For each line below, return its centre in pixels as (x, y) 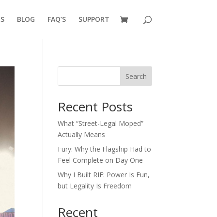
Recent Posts (95, 107)
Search (136, 76)
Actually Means (82, 134)
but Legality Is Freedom (95, 186)
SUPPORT (94, 19)
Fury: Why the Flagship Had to (105, 149)
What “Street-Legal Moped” (101, 123)
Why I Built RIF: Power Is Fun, (104, 175)
